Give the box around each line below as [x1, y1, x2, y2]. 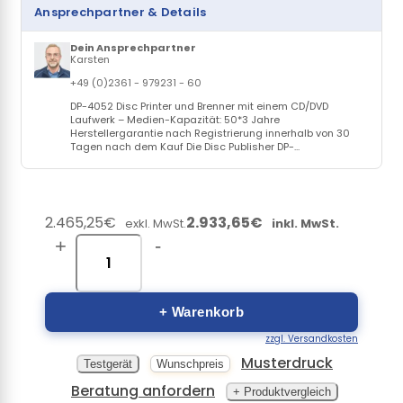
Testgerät [84, 357, 132, 371]
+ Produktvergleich [233, 385, 331, 399]
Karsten [70, 52, 110, 67]
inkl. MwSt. [272, 215, 339, 232]
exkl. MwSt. [125, 215, 186, 232]
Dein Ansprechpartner [70, 40, 196, 55]
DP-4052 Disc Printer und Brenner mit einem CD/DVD [70, 99, 328, 113]
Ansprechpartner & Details [34, 4, 207, 21]
